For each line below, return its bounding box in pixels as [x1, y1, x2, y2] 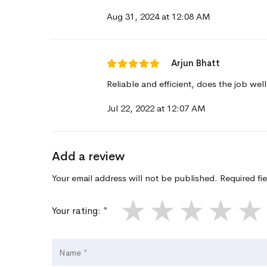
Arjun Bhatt [171, 57, 220, 69]
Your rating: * [52, 204, 108, 217]
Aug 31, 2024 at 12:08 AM [107, 11, 210, 22]
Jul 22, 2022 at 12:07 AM [107, 103, 206, 114]
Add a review [52, 149, 125, 164]
